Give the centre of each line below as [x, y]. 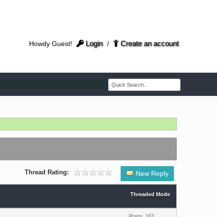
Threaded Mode [150, 194]
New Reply [152, 173]
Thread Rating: [47, 172]
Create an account [149, 43]
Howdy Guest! [51, 44]
